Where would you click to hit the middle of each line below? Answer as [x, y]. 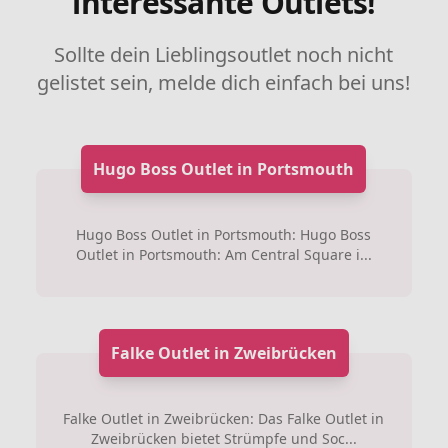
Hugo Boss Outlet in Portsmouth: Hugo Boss [224, 234]
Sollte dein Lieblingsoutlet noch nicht [224, 54]
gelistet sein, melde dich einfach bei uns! [224, 82]
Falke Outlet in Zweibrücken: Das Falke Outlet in [224, 418]
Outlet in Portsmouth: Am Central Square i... [223, 254]
